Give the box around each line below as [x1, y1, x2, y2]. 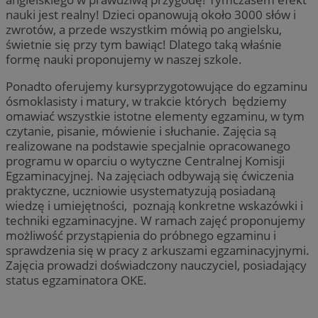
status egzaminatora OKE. [6, 272, 147, 289]
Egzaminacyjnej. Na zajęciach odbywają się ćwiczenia [6, 168, 294, 185]
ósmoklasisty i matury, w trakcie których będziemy [6, 93, 287, 110]
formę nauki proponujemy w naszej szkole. [6, 51, 242, 68]
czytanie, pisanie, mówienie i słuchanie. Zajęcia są [6, 123, 276, 140]
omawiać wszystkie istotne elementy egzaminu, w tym [6, 108, 305, 125]
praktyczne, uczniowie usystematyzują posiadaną [6, 182, 275, 199]
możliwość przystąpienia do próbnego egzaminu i [6, 227, 276, 244]
